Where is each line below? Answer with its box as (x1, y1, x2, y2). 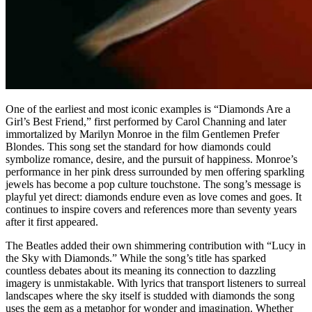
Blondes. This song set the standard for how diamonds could (6, 140, 271, 153)
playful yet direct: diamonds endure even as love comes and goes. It (6, 190, 302, 203)
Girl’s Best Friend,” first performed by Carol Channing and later (6, 115, 286, 127)
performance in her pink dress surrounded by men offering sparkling (6, 165, 304, 178)
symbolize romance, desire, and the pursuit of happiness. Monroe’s (6, 153, 297, 165)
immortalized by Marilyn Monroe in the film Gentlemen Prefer (6, 127, 279, 140)
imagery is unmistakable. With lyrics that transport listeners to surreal (6, 276, 306, 289)
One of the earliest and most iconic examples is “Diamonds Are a (6, 102, 290, 115)
